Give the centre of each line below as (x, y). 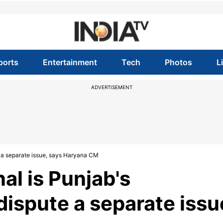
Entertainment (70, 62)
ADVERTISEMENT (111, 87)
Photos (179, 62)
